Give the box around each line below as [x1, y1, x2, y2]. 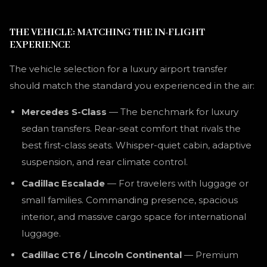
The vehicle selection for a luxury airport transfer [10, 63, 227, 74]
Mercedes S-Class [21, 106, 107, 117]
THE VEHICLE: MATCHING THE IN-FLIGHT [10, 26, 205, 39]
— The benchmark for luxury [107, 106, 238, 117]
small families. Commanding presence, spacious [21, 194, 238, 206]
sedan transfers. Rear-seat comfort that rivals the [21, 123, 241, 134]
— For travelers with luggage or [105, 178, 249, 189]
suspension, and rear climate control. [21, 156, 188, 167]
